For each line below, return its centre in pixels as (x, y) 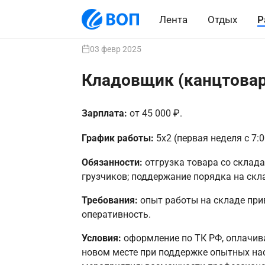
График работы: (119, 138)
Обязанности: (113, 162)
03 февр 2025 (115, 49)
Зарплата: (105, 113)
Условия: (102, 238)
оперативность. (116, 215)
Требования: (111, 201)
